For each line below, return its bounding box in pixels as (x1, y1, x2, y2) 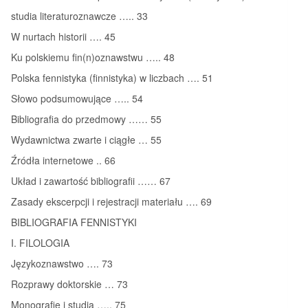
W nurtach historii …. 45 (11, 29, 115, 43)
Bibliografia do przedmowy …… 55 (11, 111, 162, 126)
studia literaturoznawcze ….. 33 (11, 8, 148, 23)
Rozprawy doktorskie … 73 (11, 276, 128, 291)
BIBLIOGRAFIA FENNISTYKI (11, 214, 137, 229)
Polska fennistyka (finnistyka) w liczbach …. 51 (11, 70, 213, 85)
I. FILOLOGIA (11, 235, 69, 250)
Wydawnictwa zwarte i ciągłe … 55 (11, 132, 162, 146)
